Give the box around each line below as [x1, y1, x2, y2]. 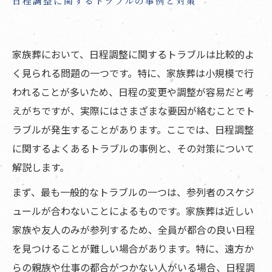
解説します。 [12, 160, 69, 175]
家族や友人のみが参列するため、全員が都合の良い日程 [12, 222, 255, 237]
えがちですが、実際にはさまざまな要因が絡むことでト [12, 103, 255, 118]
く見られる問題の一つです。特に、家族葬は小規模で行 [12, 66, 254, 81]
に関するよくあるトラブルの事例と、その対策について [12, 141, 254, 156]
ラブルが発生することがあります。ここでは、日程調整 [12, 122, 254, 137]
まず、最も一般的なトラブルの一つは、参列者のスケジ [12, 185, 254, 200]
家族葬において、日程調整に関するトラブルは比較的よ [12, 47, 254, 62]
